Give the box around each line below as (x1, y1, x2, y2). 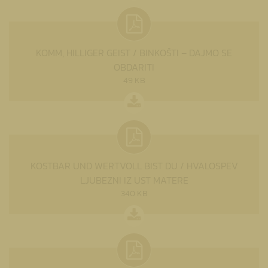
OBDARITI (114, 59, 154, 74)
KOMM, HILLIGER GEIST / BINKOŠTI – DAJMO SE (36, 45, 232, 60)
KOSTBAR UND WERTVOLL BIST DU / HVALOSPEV (30, 158, 238, 173)
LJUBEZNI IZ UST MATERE (80, 172, 188, 187)
